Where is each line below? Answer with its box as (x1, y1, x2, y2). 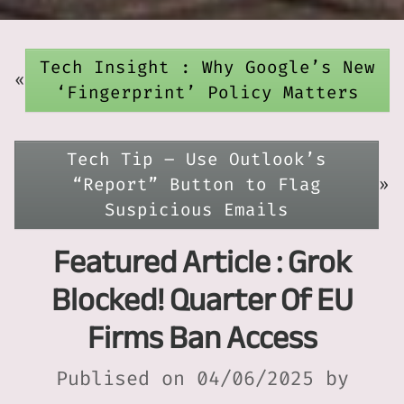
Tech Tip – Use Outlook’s (67, 147, 326, 170)
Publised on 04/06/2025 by (55, 364, 349, 391)
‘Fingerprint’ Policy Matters (56, 80, 359, 104)
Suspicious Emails (105, 197, 289, 221)
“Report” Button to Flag (72, 172, 321, 196)
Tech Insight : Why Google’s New (40, 55, 375, 78)
